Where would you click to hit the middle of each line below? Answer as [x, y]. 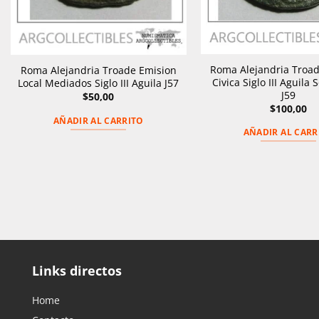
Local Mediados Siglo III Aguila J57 [99, 83]
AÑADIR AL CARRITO [98, 120]
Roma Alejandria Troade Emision [98, 70]
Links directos [77, 271]
